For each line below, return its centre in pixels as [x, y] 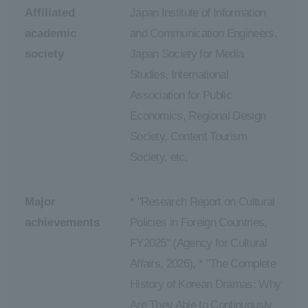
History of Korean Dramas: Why [205, 285]
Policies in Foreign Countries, [198, 223]
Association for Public [181, 95]
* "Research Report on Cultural [202, 202]
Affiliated [49, 12]
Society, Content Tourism [188, 136]
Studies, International [179, 74]
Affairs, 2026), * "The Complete [203, 264]
